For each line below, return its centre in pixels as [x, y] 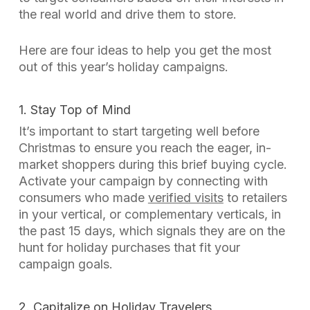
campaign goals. [65, 264]
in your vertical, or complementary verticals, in [149, 214]
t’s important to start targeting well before [140, 131]
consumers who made [83, 198]
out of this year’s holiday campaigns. [123, 67]
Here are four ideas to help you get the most [145, 50]
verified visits [185, 198]
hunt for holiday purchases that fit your [129, 247]
